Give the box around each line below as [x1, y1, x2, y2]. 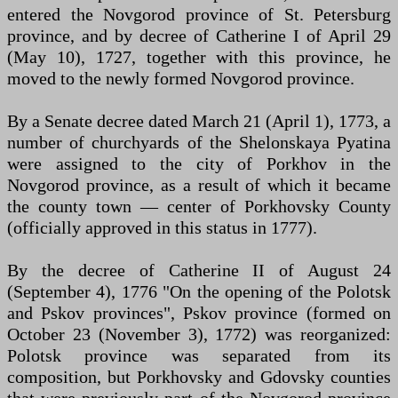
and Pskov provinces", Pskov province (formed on [7, 302, 391, 322]
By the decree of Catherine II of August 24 [7, 259, 391, 280]
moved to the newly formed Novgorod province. [7, 68, 354, 88]
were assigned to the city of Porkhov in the [7, 153, 391, 173]
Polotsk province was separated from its [7, 345, 391, 365]
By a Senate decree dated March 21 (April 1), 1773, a [7, 110, 391, 131]
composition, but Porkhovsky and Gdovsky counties [7, 366, 391, 386]
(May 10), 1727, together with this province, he [7, 46, 391, 67]
